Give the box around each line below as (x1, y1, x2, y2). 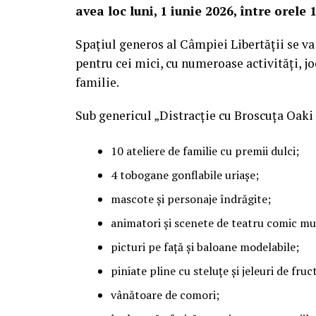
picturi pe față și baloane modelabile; (111, 239, 299, 255)
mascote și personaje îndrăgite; (111, 191, 271, 207)
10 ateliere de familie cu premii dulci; (111, 143, 299, 159)
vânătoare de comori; (111, 287, 219, 303)
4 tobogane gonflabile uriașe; (111, 167, 259, 183)
